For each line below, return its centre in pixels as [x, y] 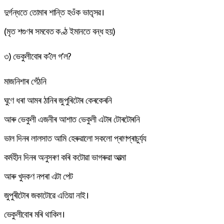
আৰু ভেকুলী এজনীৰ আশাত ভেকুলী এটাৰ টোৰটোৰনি [72, 119]
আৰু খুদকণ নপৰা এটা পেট [38, 176]
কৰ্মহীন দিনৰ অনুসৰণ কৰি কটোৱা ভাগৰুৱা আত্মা [65, 157]
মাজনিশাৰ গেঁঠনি [25, 81]
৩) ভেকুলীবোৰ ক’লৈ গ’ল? [38, 56]
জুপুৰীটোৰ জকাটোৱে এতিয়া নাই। [46, 195]
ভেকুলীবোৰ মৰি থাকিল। [34, 214]
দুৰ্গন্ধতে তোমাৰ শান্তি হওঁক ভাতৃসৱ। [54, 12]
